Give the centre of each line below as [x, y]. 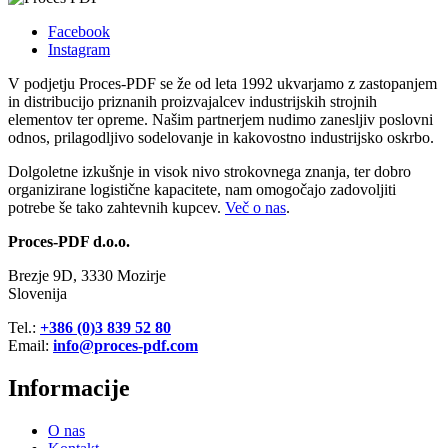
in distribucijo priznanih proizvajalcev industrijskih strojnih [192, 101]
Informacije [69, 387]
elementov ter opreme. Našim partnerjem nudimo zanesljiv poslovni [220, 119]
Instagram [79, 49]
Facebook [79, 31]
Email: [30, 345]
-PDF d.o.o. [91, 241]
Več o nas [255, 207]
